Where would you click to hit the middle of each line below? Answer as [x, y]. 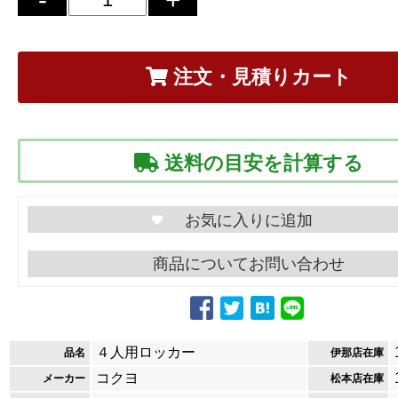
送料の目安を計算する [261, 163]
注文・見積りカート [260, 77]
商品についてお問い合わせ [249, 264]
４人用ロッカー [146, 352]
